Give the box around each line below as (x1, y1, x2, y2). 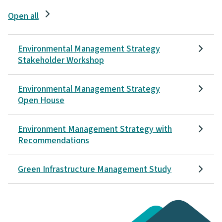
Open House (18, 94, 64, 107)
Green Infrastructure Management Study (18, 163, 171, 176)
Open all (8, 10, 39, 23)
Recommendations (18, 134, 89, 147)
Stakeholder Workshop (18, 54, 104, 67)
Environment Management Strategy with (18, 123, 172, 136)
